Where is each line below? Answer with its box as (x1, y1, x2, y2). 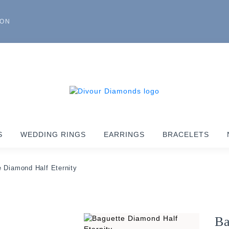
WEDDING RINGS (20, 130, 86, 139)
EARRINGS (104, 130, 145, 139)
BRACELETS (163, 130, 209, 139)
